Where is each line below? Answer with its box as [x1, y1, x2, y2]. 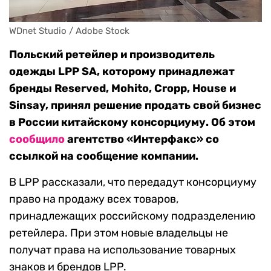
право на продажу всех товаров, [9, 192, 178, 206]
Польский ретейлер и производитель [9, 48, 215, 62]
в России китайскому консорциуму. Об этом [9, 116, 255, 129]
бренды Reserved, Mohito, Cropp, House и [9, 82, 236, 96]
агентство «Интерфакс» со [65, 132, 219, 146]
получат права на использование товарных [9, 243, 236, 257]
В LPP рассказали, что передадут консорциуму [9, 175, 256, 189]
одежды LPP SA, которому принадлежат [9, 65, 235, 79]
